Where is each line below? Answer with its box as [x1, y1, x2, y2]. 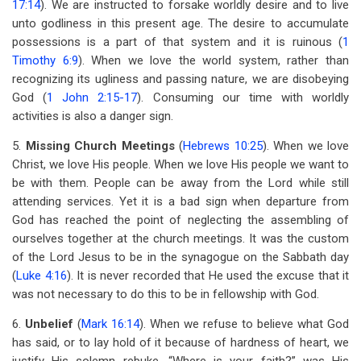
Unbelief [25, 317, 77, 331]
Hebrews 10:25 [183, 139, 263, 153]
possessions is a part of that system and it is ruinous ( [12, 35, 342, 49]
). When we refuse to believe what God [139, 317, 349, 331]
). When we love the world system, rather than [77, 53, 350, 68]
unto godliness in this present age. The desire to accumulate [12, 16, 349, 31]
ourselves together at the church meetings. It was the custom [12, 231, 349, 246]
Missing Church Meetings [25, 139, 179, 153]
